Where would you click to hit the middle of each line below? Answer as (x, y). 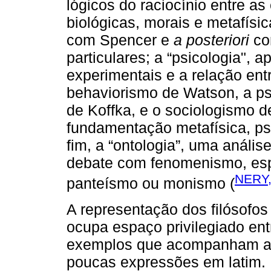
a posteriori (211, 40)
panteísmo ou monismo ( (151, 184)
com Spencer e (120, 40)
